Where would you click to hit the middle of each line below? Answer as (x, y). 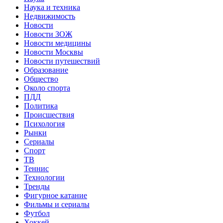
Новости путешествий (62, 61)
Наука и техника (52, 7)
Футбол (37, 213)
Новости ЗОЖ (48, 34)
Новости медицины (57, 43)
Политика (41, 106)
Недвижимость (50, 16)
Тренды (37, 186)
